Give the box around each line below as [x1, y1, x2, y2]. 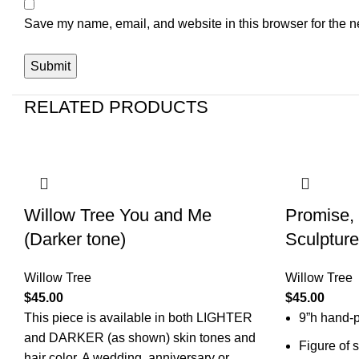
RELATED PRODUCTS [24, 97, 208, 117]
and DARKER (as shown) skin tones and [24, 331, 256, 345]
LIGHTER [196, 311, 252, 325]
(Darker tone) [24, 229, 126, 249]
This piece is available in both [24, 311, 196, 325]
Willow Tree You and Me [24, 205, 212, 225]
